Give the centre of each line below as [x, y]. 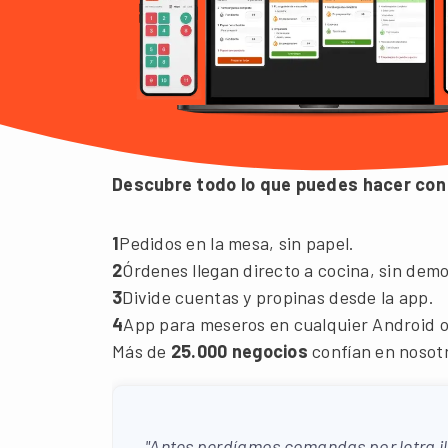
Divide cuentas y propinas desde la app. [278, 297]
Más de [141, 351]
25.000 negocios [239, 351]
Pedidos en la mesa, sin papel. [237, 243]
